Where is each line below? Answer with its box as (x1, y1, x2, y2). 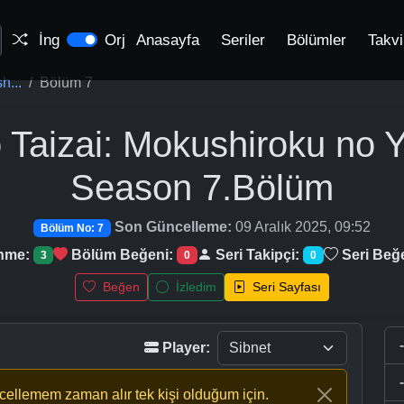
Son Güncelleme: (114, 219, 232, 234)
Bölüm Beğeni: (71, 247, 174, 263)
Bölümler (287, 32, 346, 49)
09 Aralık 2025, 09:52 (231, 219, 371, 234)
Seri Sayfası (249, 280, 321, 295)
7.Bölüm (192, 168, 334, 207)
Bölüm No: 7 (41, 222, 104, 234)
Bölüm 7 (40, 75, 93, 90)
